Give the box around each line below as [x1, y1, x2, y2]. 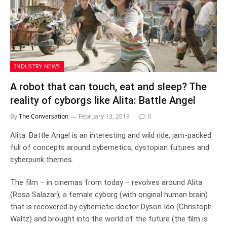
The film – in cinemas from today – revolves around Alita [10, 178, 202, 187]
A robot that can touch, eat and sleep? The [10, 81, 207, 93]
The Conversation [19, 112, 68, 121]
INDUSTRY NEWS [14, 62, 60, 70]
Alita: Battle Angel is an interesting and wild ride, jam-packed [10, 131, 211, 140]
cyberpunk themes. [10, 155, 73, 164]
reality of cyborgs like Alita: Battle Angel [10, 94, 196, 106]
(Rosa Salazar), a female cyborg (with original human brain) [10, 190, 208, 199]
